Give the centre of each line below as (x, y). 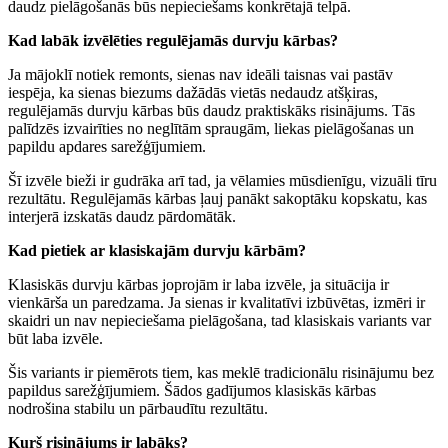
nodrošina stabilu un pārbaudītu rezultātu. (138, 408)
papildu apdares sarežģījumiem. (107, 146)
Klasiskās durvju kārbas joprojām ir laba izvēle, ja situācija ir (198, 284)
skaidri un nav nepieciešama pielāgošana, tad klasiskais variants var (219, 320)
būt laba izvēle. (55, 338)
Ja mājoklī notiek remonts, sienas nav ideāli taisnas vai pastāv (200, 74)
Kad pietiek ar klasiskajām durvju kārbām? (157, 250)
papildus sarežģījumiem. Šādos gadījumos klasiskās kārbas (192, 390)
